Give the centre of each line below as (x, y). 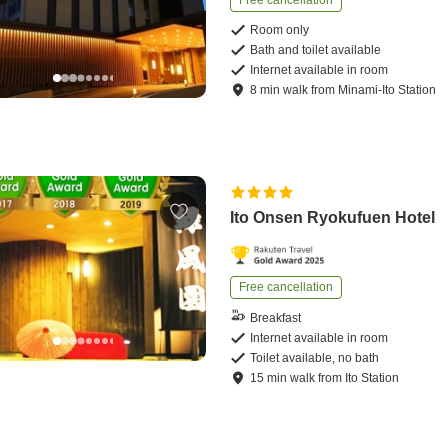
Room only (280, 30)
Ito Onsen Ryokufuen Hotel (333, 218)
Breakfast (276, 317)
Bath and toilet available (316, 50)
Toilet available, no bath (315, 358)
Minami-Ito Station (387, 90)
